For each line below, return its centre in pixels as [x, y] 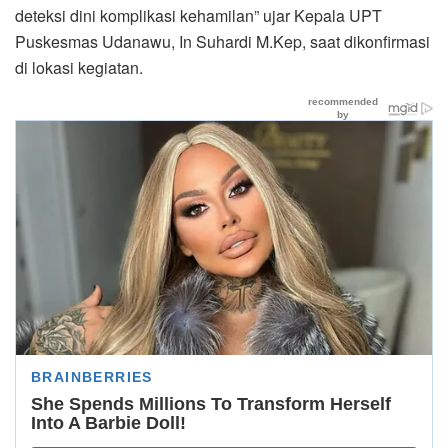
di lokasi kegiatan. [79, 67]
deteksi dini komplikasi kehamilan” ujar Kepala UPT [198, 15]
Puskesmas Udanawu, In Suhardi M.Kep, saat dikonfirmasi [222, 41]
